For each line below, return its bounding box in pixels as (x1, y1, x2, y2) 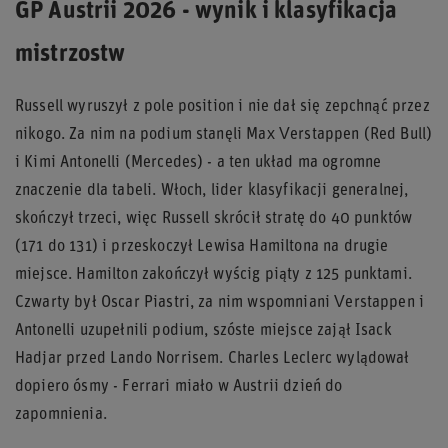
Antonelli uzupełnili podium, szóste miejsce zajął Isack (15, 322, 392, 339)
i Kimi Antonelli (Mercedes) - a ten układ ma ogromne (15, 154, 382, 171)
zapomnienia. (15, 406, 107, 423)
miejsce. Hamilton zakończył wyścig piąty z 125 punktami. (15, 266, 412, 283)
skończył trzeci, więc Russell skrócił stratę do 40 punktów (15, 210, 413, 227)
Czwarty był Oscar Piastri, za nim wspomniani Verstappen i (15, 294, 425, 311)
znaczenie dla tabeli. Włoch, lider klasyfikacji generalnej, (15, 182, 409, 199)
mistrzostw (15, 42, 126, 67)
